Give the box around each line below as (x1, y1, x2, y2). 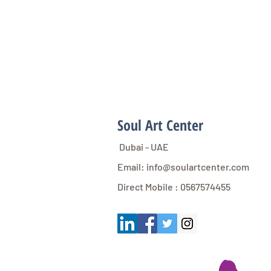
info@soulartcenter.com (146, 161, 249, 173)
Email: (117, 161, 146, 173)
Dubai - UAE (117, 141, 169, 153)
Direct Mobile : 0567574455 (117, 181, 230, 193)
